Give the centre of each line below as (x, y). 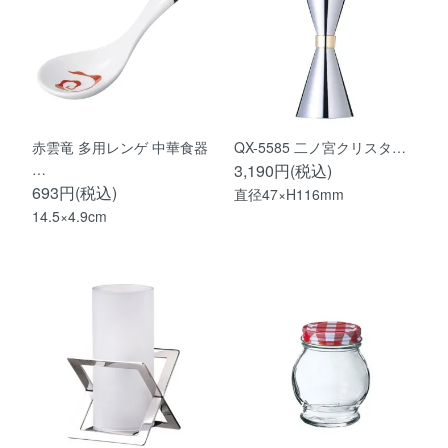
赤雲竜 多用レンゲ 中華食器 (120, 146)
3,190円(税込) (283, 170)
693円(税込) (75, 192)
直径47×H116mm (289, 193)
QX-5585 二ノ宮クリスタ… (320, 146)
